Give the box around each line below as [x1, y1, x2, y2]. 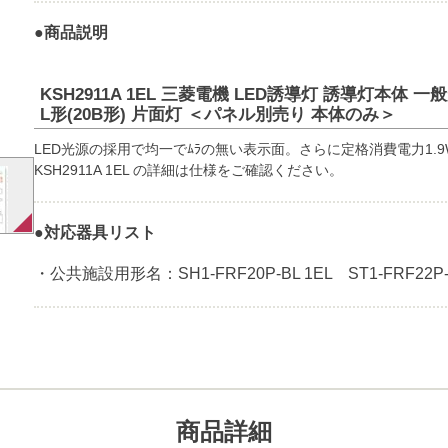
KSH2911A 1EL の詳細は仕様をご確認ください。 [33, 162, 343, 178]
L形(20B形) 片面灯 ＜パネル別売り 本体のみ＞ [39, 105, 396, 124]
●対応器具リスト [33, 224, 156, 241]
